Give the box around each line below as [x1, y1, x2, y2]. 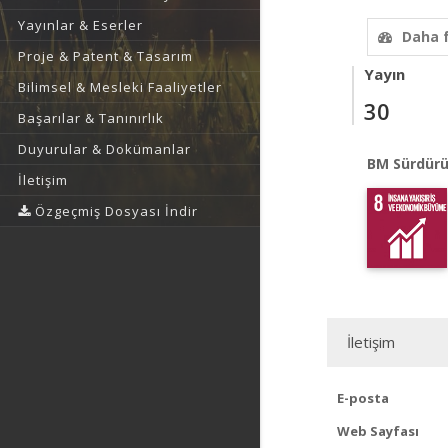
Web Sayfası [337, 422, 419, 440]
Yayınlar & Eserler [18, 16, 143, 34]
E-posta [337, 389, 389, 407]
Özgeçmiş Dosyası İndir [31, 202, 198, 220]
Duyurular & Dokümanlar [18, 140, 191, 158]
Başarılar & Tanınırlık [18, 109, 164, 127]
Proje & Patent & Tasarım [18, 47, 193, 65]
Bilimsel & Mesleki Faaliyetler [18, 78, 222, 96]
